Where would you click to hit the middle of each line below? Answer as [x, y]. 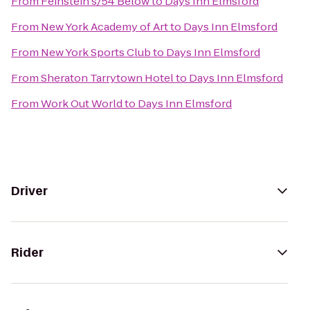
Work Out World [82, 103]
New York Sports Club [96, 52]
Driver [29, 191]
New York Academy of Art [104, 27]
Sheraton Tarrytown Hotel [107, 78]
